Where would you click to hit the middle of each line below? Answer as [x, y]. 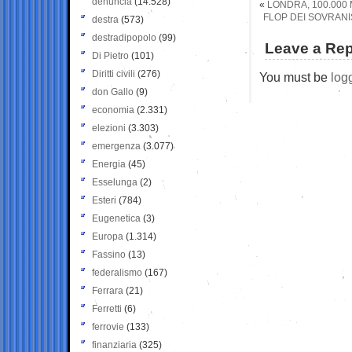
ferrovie [108, 326]
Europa [108, 236]
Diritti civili [114, 73]
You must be [295, 77]
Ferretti [107, 308]
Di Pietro [110, 55]
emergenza [116, 146]
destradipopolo [124, 37]
